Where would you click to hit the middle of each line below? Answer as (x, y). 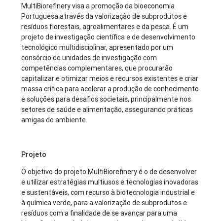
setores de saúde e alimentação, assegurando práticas (107, 110)
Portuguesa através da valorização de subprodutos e (104, 17)
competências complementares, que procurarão (97, 68)
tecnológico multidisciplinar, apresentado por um (97, 48)
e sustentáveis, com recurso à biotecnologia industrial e (108, 193)
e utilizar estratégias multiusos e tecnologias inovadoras (110, 182)
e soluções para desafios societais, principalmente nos (106, 99)
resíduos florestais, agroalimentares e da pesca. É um (105, 27)
